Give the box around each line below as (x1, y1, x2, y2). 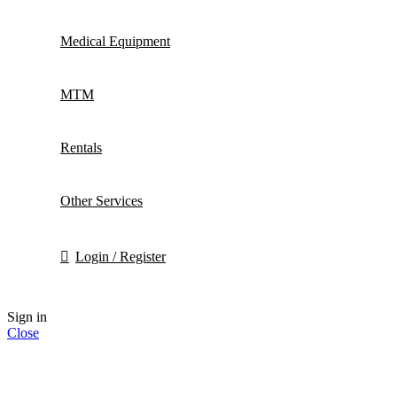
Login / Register (75, 249, 166, 264)
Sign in (7, 309, 47, 324)
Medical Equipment (60, 34, 170, 49)
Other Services (60, 193, 143, 208)
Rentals (60, 140, 102, 155)
